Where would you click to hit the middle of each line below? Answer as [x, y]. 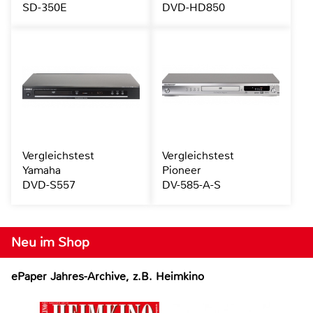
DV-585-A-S [191, 184]
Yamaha [42, 170]
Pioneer [181, 170]
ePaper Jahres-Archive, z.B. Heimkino [108, 276]
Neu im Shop [50, 242]
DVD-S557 [49, 184]
